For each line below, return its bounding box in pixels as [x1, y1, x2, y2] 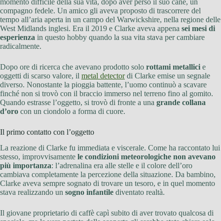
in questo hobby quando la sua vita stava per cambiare [35, 33, 205, 41]
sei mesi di [182, 24, 215, 33]
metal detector [81, 71, 125, 80]
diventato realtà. [113, 188, 165, 197]
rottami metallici [146, 62, 200, 71]
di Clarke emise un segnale [125, 71, 210, 80]
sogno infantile [65, 188, 113, 197]
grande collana [156, 98, 206, 107]
